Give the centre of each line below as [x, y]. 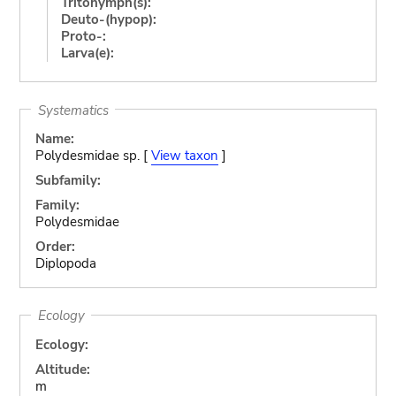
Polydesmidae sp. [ [93, 156]
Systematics [73, 110]
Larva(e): [87, 53]
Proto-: [83, 36]
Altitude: [62, 369]
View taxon [184, 156]
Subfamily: [68, 180]
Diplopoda [65, 263]
